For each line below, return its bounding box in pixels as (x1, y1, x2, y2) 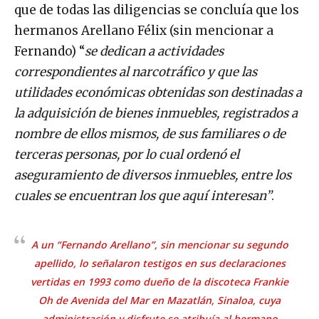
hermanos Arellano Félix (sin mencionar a (14, 22, 273, 38)
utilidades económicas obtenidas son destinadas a (14, 84, 302, 100)
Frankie (253, 274, 288, 288)
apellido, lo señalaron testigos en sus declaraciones (33, 256, 286, 270)
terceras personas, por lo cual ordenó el (14, 146, 239, 162)
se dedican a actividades (85, 43, 224, 59)
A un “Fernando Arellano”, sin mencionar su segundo (31, 237, 288, 251)
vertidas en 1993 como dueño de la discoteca (31, 274, 253, 288)
